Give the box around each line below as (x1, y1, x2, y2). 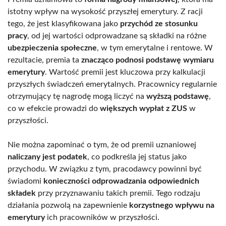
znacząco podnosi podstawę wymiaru (81, 55, 214, 64)
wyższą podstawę (146, 92, 209, 100)
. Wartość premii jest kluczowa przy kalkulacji (45, 68, 205, 76)
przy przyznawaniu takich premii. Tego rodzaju (36, 189, 200, 197)
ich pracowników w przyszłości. (45, 213, 159, 221)
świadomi (8, 177, 43, 185)
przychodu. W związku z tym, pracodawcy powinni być (8, 164, 202, 173)
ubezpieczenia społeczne (8, 43, 97, 52)
